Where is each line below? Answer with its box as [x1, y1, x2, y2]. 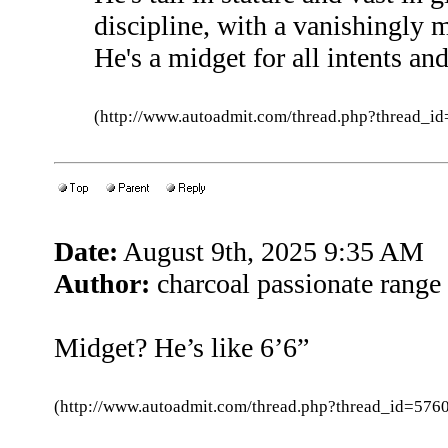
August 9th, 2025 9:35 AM [118, 236, 424, 267]
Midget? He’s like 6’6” [54, 332, 309, 363]
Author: [54, 268, 150, 299]
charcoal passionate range [150, 268, 441, 299]
